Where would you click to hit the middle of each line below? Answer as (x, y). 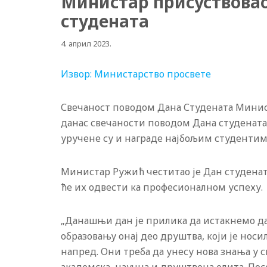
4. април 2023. (86, 44)
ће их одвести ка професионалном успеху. (162, 187)
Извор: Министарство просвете (136, 74)
